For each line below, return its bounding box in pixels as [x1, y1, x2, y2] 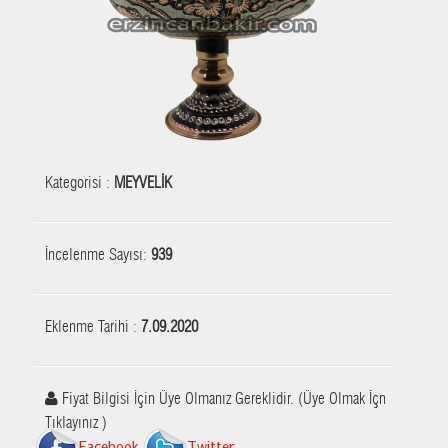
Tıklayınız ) [45, 414, 107, 431]
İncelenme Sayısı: [45, 246, 151, 263]
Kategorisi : [45, 174, 114, 191]
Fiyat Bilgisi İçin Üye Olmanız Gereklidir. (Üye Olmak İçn [58, 390, 386, 407]
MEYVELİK [114, 174, 172, 191]
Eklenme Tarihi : [45, 318, 141, 335]
